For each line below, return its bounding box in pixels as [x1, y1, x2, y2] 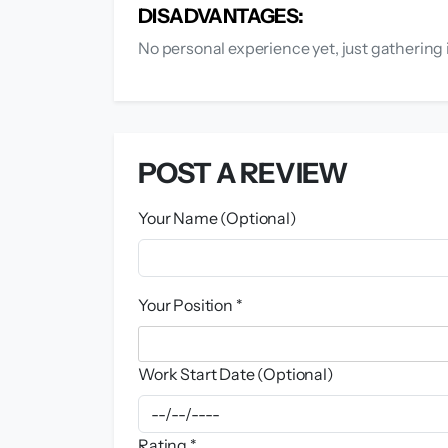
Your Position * [138, 295, 243, 316]
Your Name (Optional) [138, 208, 297, 229]
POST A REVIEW [138, 156, 348, 191]
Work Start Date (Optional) [138, 364, 334, 385]
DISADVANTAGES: [138, 4, 304, 29]
